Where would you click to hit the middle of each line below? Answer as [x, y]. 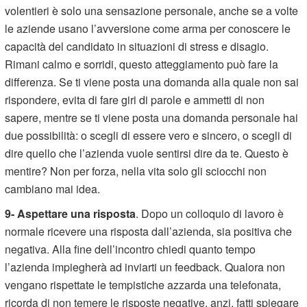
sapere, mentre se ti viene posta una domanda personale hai [152, 117]
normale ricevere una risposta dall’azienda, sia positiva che [149, 231]
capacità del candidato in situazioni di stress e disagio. [137, 46]
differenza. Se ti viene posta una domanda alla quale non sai [152, 82]
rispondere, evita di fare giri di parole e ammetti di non [135, 99]
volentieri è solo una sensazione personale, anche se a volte [152, 10]
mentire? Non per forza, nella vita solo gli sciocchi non [136, 171]
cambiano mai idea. [53, 188]
